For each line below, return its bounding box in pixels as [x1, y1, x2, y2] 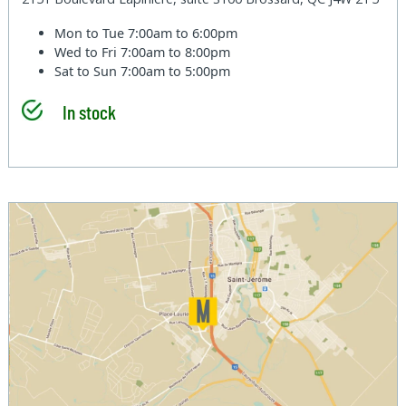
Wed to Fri [54, 43, 121, 61]
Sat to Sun [54, 62, 121, 80]
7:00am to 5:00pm [121, 62, 231, 80]
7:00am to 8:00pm [121, 43, 231, 61]
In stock [62, 99, 116, 123]
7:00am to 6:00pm [128, 24, 238, 42]
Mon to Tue [54, 24, 129, 42]
